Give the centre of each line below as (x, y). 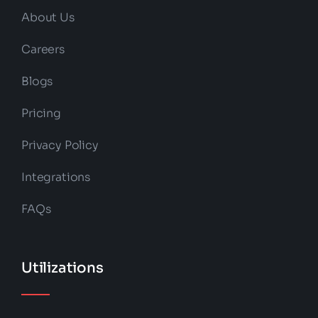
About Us (48, 18)
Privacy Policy (60, 146)
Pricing (41, 114)
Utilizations (62, 268)
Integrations (56, 177)
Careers (43, 50)
